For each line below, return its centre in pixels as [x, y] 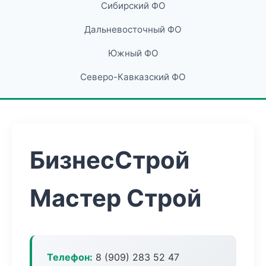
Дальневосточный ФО [133, 29]
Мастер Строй [115, 198]
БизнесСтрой [110, 160]
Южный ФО [133, 53]
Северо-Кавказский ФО [133, 77]
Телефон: [70, 257]
